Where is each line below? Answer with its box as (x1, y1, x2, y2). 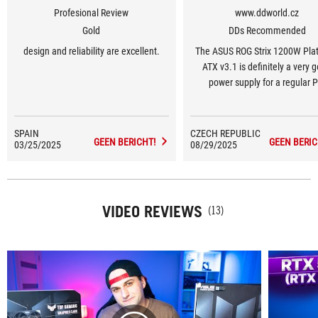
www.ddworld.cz (235, 7, 300, 18)
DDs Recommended (228, 25, 306, 36)
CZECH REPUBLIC (190, 128, 261, 139)
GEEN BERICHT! (93, 136, 155, 148)
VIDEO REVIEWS (102, 202, 202, 221)
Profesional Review (54, 7, 129, 18)
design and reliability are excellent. (23, 45, 160, 57)
